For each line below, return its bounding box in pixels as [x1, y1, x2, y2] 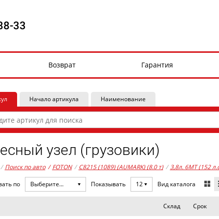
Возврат [48, 60, 76, 69]
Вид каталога [157, 179, 196, 188]
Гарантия [141, 60, 173, 69]
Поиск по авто [4, 163, 45, 171]
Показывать [90, 180, 126, 188]
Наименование [100, 95, 146, 103]
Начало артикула [29, 95, 79, 103]
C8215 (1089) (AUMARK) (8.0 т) [78, 163, 163, 171]
